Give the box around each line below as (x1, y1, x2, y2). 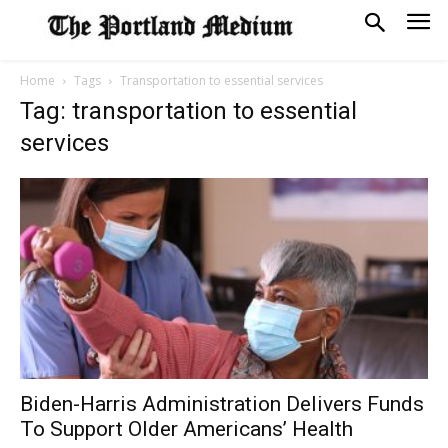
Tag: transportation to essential (20, 97, 357, 125)
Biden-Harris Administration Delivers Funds (20, 392, 424, 417)
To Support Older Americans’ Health (20, 417, 353, 442)
